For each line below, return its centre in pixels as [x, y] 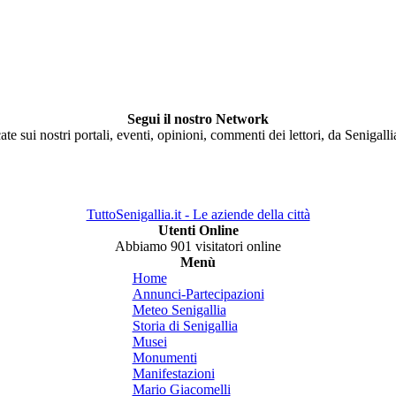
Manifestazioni [173, 373]
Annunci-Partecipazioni [198, 294]
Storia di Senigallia [185, 326]
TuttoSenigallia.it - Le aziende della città [198, 214]
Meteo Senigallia [179, 310]
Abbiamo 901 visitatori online [198, 246]
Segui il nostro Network [198, 119]
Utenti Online [198, 230]
